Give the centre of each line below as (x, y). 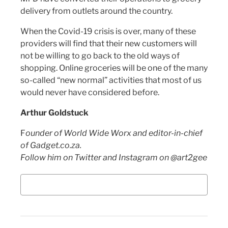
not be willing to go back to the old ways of (100, 56)
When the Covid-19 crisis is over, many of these (108, 32)
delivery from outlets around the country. (96, 11)
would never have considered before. (90, 93)
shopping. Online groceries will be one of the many (114, 68)
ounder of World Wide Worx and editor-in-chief (114, 133)
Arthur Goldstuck (54, 113)
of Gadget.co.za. (51, 146)
